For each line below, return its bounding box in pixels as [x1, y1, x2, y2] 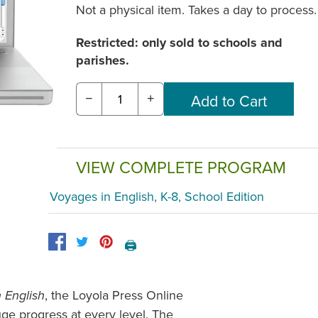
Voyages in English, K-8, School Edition [50, 187, 264, 205]
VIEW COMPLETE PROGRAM [76, 155, 286, 180]
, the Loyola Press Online [45, 285, 183, 304]
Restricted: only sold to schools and [76, 33, 283, 53]
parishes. [76, 51, 129, 70]
